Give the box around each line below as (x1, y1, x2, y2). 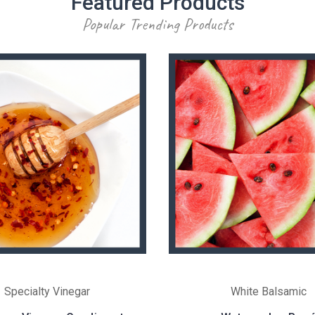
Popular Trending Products (82, 13, 233, 34)
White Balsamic (230, 284, 307, 298)
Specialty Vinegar (4, 284, 90, 298)
